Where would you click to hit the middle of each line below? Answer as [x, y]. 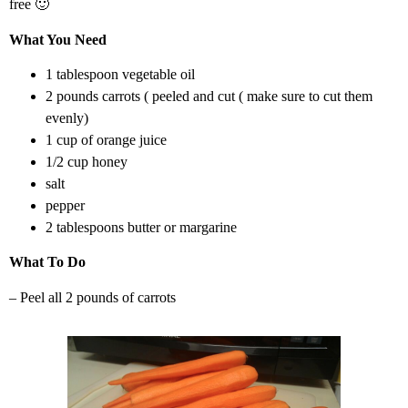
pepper [65, 205]
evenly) [67, 117]
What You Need [58, 39]
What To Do [47, 262]
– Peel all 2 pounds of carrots [92, 297]
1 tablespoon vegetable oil [120, 74]
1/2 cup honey [87, 161]
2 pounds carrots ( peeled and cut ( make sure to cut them [209, 96]
